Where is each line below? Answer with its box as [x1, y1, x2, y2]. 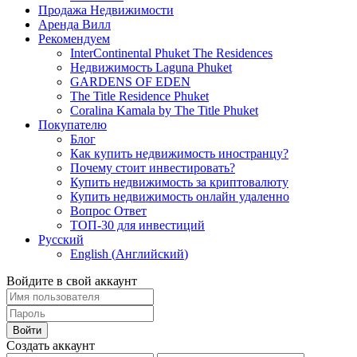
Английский [116, 246, 184, 261]
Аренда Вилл [38, 17, 111, 31]
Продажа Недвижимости [38, 2, 174, 17]
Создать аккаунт [6, 338, 95, 352]
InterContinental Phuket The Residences [70, 45, 273, 60]
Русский [38, 232, 84, 246]
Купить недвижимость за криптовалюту [70, 175, 288, 189]
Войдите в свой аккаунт [6, 273, 137, 288]
